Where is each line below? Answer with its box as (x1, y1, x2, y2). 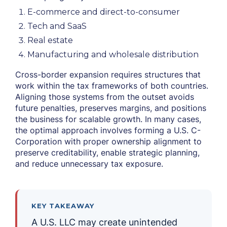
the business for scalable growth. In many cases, (15, 114, 201, 124)
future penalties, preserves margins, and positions (15, 103, 206, 113)
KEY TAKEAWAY (31, 202, 95, 210)
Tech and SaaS (27, 21, 87, 31)
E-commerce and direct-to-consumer (27, 7, 180, 17)
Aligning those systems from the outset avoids (15, 92, 194, 102)
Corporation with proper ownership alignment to (15, 136, 202, 146)
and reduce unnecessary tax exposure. (15, 159, 163, 169)
